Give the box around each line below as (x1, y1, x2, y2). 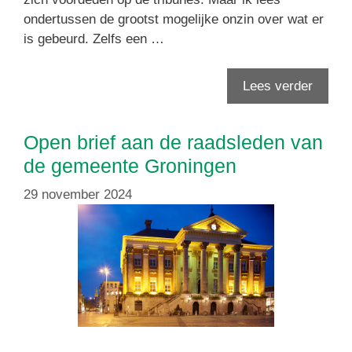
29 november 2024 (24, 186, 132, 202)
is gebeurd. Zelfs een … (24, 31, 164, 46)
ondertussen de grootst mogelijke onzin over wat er (24, 11, 324, 27)
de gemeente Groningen (24, 155, 236, 178)
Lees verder (243, 79, 313, 94)
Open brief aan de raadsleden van (24, 131, 323, 154)
